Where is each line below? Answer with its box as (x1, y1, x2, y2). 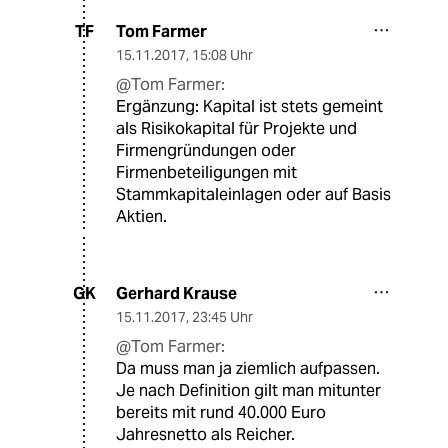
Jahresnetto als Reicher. (116, 423, 295, 445)
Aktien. (116, 205, 167, 227)
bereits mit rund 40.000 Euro (116, 401, 326, 423)
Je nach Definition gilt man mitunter (116, 379, 381, 401)
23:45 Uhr (192, 307, 253, 326)
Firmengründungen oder (116, 139, 296, 161)
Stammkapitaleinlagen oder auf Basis (116, 183, 391, 205)
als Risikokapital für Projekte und (116, 117, 357, 139)
